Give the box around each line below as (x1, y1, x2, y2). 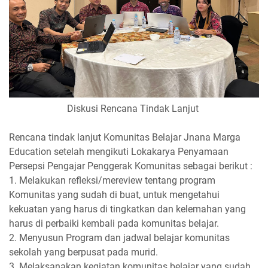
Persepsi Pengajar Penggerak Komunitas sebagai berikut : (9, 160, 255, 172)
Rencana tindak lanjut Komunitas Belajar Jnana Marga (9, 132, 240, 144)
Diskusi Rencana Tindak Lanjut (67, 103, 201, 115)
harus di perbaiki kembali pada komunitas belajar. (9, 218, 219, 230)
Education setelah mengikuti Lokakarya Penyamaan (9, 146, 229, 158)
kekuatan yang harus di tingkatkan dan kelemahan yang (9, 203, 246, 215)
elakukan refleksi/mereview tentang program (28, 175, 215, 187)
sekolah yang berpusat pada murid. (9, 246, 158, 258)
